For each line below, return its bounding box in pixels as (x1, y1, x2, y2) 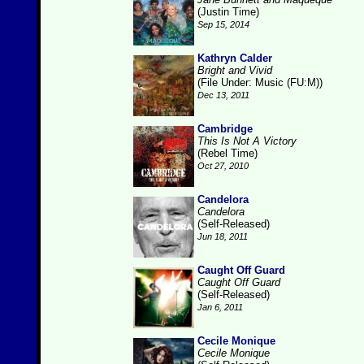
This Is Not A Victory (197, 135, 297, 147)
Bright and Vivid (197, 64, 272, 76)
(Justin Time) (197, 6, 259, 18)
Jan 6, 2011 (197, 302, 243, 312)
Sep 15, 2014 (197, 19, 249, 29)
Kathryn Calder (197, 52, 272, 64)
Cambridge (197, 123, 253, 135)
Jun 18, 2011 (197, 232, 248, 241)
